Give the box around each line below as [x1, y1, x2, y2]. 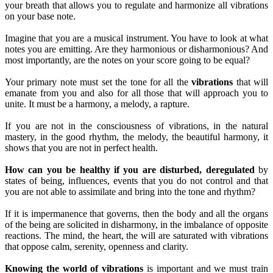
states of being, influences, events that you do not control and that [5, 175, 268, 186]
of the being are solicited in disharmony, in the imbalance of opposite [5, 219, 268, 230]
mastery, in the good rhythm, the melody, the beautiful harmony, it [5, 131, 268, 142]
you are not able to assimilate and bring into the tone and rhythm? [5, 186, 255, 197]
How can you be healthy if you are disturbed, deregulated [5, 164, 255, 175]
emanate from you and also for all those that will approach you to [5, 87, 268, 98]
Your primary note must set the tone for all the [5, 76, 192, 87]
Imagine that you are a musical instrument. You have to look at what [5, 32, 268, 43]
